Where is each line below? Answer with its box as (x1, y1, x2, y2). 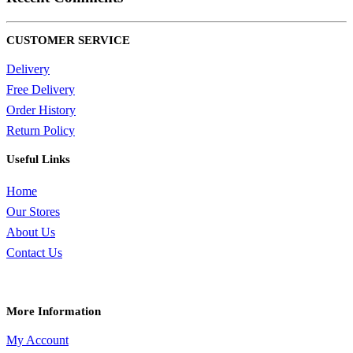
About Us (6, 225, 55, 239)
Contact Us (6, 245, 62, 259)
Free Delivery (6, 82, 75, 96)
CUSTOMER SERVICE (6, 33, 130, 46)
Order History (6, 102, 76, 117)
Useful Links (6, 152, 70, 165)
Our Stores (6, 204, 60, 218)
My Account (6, 333, 69, 347)
